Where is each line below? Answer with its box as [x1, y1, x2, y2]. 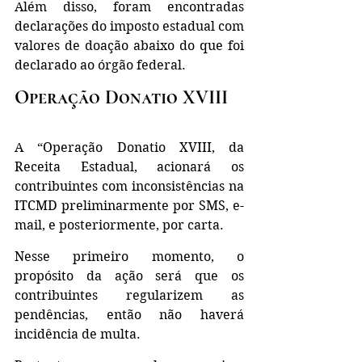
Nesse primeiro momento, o [15, 249, 244, 264]
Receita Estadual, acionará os [15, 159, 244, 175]
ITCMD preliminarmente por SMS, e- [15, 198, 244, 213]
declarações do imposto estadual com [15, 19, 244, 34]
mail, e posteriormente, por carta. [15, 217, 224, 233]
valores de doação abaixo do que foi [15, 38, 244, 53]
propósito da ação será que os [15, 268, 244, 284]
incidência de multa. [15, 326, 144, 342]
